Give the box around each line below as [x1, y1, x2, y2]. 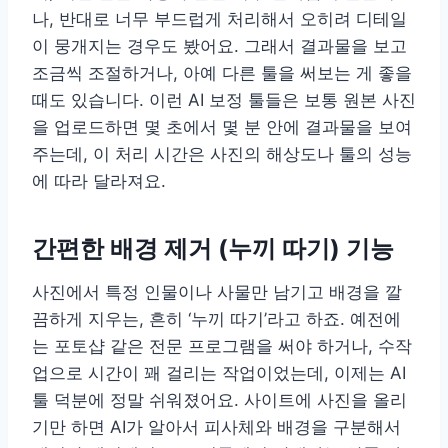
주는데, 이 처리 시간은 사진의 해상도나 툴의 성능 [32, 144, 412, 165]
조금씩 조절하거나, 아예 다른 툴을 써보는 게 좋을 [32, 63, 412, 84]
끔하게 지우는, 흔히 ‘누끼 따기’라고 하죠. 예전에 [32, 309, 401, 330]
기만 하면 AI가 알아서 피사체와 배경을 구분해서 [32, 417, 401, 438]
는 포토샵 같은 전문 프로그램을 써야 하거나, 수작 [32, 336, 412, 357]
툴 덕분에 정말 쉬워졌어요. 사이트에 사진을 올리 [32, 390, 407, 411]
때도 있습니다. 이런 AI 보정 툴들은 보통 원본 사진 [32, 90, 416, 111]
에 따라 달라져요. [32, 171, 166, 192]
